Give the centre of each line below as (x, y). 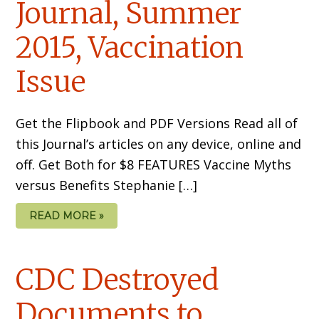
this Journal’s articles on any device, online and (159, 144)
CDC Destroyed (117, 280)
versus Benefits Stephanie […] (107, 185)
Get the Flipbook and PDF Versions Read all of (157, 124)
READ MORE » (67, 216)
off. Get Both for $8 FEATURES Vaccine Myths (154, 165)
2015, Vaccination (130, 48)
